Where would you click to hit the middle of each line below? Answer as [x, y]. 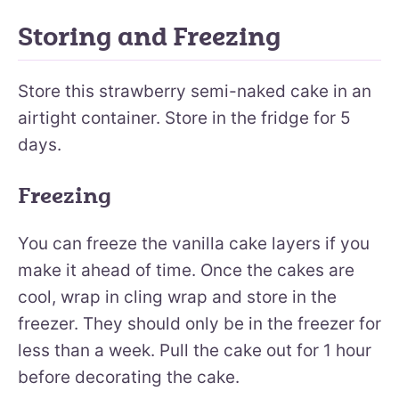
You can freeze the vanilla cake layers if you [194, 243]
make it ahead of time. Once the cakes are [186, 270]
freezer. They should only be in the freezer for [199, 323]
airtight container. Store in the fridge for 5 [184, 118]
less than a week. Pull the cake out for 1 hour [195, 350]
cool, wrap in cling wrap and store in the [177, 297]
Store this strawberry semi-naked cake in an [195, 91]
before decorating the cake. [129, 377]
